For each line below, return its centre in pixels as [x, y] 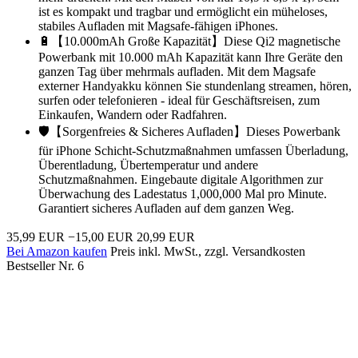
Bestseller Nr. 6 [45, 265]
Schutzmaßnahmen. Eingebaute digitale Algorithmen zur [181, 179]
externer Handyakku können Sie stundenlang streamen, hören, [195, 86]
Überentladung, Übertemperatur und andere [148, 165]
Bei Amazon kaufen [57, 251]
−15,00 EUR [101, 237]
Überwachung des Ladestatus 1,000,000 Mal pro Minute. [183, 193]
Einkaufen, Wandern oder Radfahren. [133, 114]
